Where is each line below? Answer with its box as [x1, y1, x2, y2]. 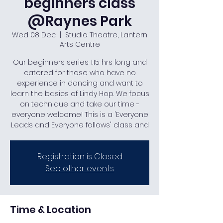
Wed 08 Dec [12, 30, 56, 40]
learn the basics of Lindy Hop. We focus [10, 89, 149, 99]
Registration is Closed [37, 151, 122, 162]
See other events [45, 163, 114, 174]
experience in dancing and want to [16, 78, 143, 88]
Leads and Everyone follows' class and [10, 120, 149, 130]
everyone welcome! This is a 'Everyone [11, 110, 148, 119]
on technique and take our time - [20, 99, 139, 109]
